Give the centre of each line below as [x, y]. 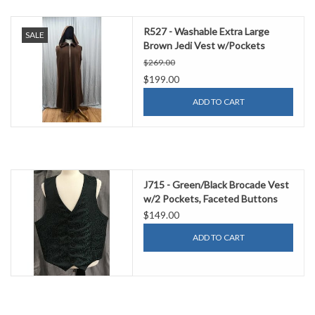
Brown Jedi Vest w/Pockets [205, 46]
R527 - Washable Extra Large [207, 32]
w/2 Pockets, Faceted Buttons [211, 199]
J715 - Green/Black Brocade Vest [217, 185]
